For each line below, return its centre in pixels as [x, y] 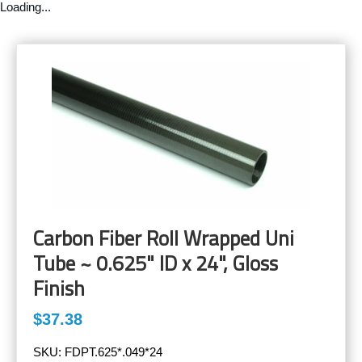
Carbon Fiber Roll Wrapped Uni [164, 239]
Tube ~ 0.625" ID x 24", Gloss [156, 264]
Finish [59, 289]
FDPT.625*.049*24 [114, 352]
